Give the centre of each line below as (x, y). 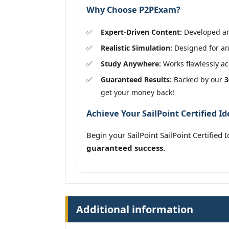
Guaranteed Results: (136, 79)
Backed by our (198, 79)
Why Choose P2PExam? (133, 10)
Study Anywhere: (131, 63)
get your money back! (138, 92)
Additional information (135, 210)
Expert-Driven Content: (141, 32)
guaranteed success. (126, 148)
